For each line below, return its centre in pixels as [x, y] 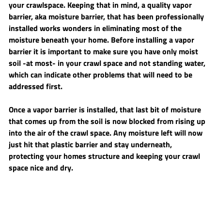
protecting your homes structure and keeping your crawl [105, 156]
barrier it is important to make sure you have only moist [104, 52]
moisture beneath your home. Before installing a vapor [102, 40]
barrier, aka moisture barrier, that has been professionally [107, 17]
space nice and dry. [41, 168]
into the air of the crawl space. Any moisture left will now [107, 133]
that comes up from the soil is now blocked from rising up [108, 121]
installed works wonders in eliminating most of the [96, 28]
